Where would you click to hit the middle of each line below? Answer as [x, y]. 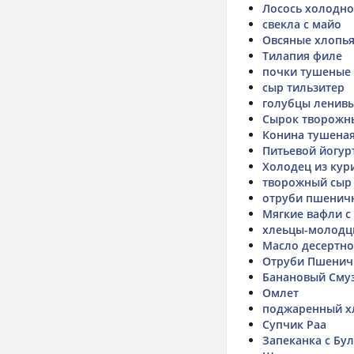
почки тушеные [307, 72]
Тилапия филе [302, 56]
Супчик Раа [294, 324]
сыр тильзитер [303, 87]
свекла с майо [302, 24]
